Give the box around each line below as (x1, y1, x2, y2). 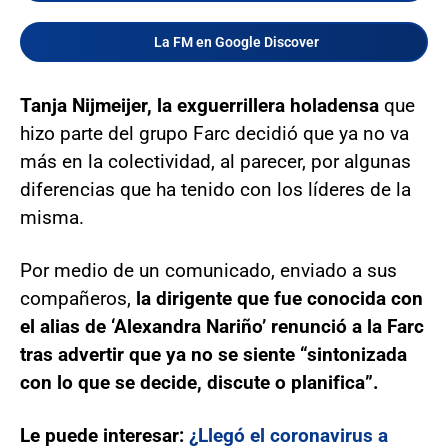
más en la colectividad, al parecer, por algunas (20, 150, 411, 174)
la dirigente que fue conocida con (136, 287, 423, 311)
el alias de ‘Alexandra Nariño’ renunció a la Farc (20, 315, 424, 339)
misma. (20, 206, 84, 230)
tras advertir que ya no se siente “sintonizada (20, 343, 407, 367)
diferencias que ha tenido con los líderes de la (20, 178, 411, 202)
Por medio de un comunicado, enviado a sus (20, 259, 397, 283)
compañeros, (20, 287, 136, 311)
